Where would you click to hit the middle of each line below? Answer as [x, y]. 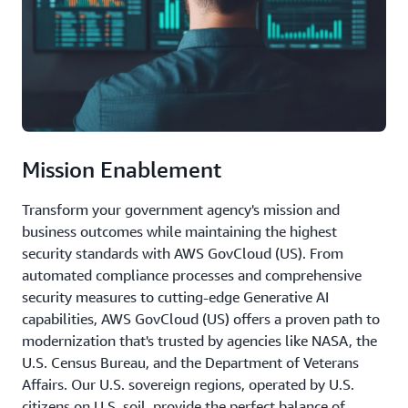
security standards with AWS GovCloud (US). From [183, 253]
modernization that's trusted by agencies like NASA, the [199, 340]
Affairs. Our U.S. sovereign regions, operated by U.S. [188, 384]
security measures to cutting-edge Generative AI [175, 296]
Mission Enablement [122, 169]
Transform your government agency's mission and [181, 209]
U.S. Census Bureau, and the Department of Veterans [190, 362]
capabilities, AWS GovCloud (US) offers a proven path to [201, 318]
